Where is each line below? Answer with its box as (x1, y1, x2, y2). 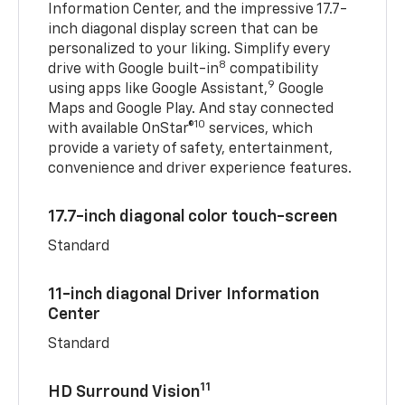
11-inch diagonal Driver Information (48, 286, 320, 303)
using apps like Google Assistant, (48, 81, 268, 97)
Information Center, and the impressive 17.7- (48, 2, 348, 17)
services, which (205, 121, 314, 137)
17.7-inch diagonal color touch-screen (48, 208, 338, 225)
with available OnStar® (48, 121, 195, 137)
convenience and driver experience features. (48, 161, 353, 176)
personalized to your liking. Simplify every (48, 42, 331, 57)
